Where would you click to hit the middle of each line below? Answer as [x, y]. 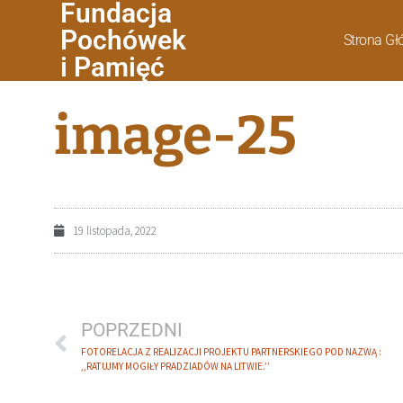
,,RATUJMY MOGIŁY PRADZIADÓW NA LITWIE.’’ [175, 366]
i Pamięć [113, 67]
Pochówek [124, 40]
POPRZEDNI [132, 330]
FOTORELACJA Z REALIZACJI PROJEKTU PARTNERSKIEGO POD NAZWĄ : [231, 352]
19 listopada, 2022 [115, 231]
